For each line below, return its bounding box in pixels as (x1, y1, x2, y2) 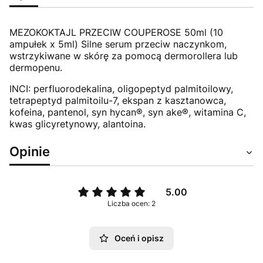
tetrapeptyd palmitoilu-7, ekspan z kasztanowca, (9, 95, 226, 106)
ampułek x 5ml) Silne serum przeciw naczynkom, (9, 38, 227, 50)
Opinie (9, 143, 50, 159)
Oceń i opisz (114, 233, 164, 243)
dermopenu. (9, 62, 62, 73)
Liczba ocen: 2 (107, 199, 156, 208)
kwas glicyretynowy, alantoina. (9, 118, 146, 130)
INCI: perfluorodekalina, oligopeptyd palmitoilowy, (9, 83, 233, 95)
